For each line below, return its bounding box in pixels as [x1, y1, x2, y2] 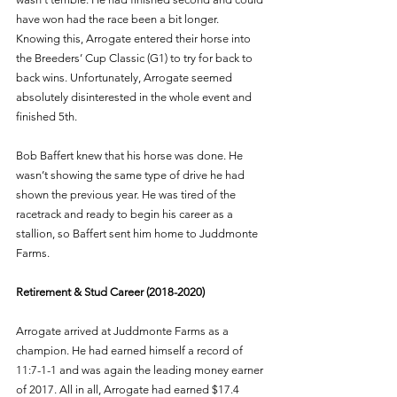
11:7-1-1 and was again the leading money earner [16, 362, 266, 377]
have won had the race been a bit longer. [16, 12, 222, 26]
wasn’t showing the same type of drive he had [16, 167, 247, 182]
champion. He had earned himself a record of [16, 343, 245, 357]
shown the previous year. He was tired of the [16, 187, 238, 201]
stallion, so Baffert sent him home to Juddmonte [16, 226, 261, 240]
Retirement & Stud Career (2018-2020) [16, 284, 205, 299]
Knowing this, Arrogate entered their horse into [16, 31, 253, 45]
